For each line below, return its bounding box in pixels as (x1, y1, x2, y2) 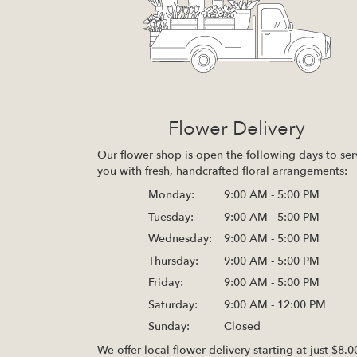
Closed (223, 319, 261, 335)
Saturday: (147, 296, 198, 312)
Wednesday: (147, 231, 212, 247)
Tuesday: (147, 209, 194, 225)
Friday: (147, 275, 183, 291)
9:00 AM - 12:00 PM (223, 296, 326, 312)
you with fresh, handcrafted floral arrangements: (97, 163, 347, 179)
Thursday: (147, 253, 198, 269)
